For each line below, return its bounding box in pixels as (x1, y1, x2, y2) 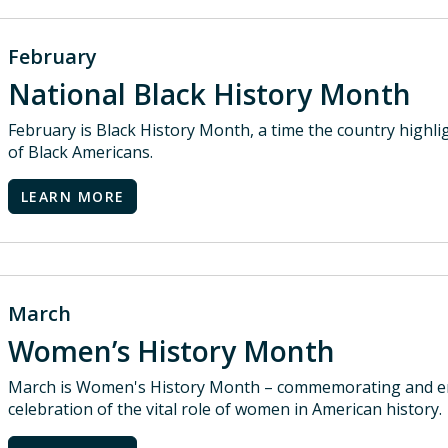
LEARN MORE (21, 187, 125, 206)
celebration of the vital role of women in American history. (8, 398, 442, 420)
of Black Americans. (8, 141, 153, 163)
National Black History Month (8, 75, 418, 113)
